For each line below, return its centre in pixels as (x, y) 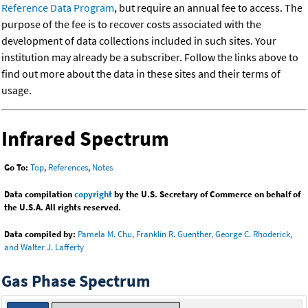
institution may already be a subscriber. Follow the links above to (150, 57)
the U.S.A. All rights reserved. (63, 208)
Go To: (16, 168)
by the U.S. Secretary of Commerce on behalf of (206, 195)
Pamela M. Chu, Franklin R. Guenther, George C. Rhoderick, (185, 234)
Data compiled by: (40, 234)
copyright (93, 195)
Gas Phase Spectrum (76, 281)
